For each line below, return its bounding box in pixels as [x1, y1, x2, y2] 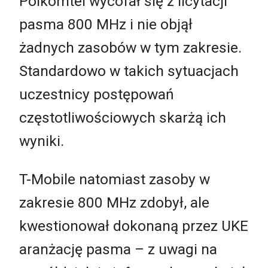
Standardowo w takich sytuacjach [19, 62, 239, 80]
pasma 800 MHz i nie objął [19, 16, 193, 33]
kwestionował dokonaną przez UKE [19, 217, 248, 234]
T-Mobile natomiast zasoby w [19, 170, 210, 188]
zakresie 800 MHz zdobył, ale [19, 193, 209, 211]
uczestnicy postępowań [19, 86, 174, 103]
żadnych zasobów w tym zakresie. [19, 39, 242, 57]
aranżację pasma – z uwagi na [19, 240, 217, 258]
